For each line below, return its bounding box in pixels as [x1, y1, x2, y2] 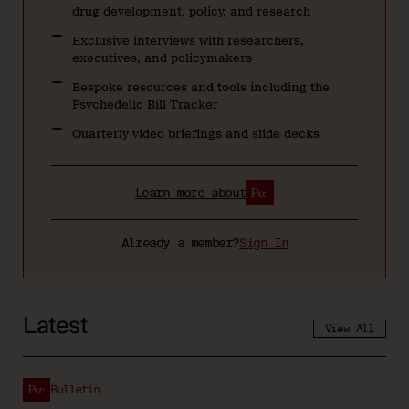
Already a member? [121, 236, 239, 251]
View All [324, 322, 374, 335]
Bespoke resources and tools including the [71, 79, 330, 94]
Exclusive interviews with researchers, [71, 33, 304, 47]
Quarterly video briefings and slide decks [71, 126, 320, 141]
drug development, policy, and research [71, 4, 310, 18]
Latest [23, 307, 87, 347]
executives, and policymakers [71, 50, 252, 65]
